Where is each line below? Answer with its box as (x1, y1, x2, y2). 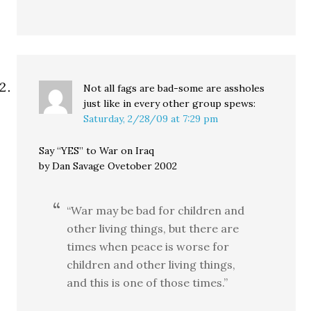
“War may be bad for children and (67, 203, 245, 217)
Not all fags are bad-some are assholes (83, 82, 265, 94)
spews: (224, 97, 256, 110)
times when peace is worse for (67, 239, 230, 253)
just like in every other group (83, 97, 222, 110)
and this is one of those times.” (67, 276, 228, 289)
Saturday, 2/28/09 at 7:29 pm (83, 112, 219, 125)
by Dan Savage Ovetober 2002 (39, 160, 178, 172)
